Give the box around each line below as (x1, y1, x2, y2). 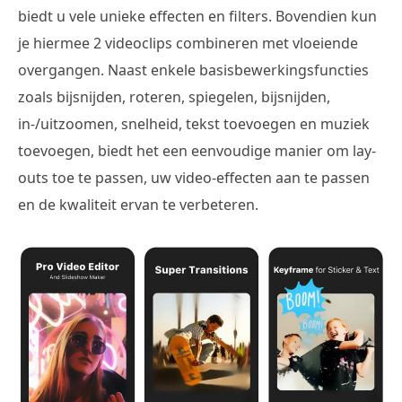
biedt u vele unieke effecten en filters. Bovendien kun (18, 5, 377, 26)
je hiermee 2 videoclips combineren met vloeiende (18, 32, 358, 53)
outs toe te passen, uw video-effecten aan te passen (18, 167, 370, 188)
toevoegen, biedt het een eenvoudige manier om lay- (18, 140, 376, 161)
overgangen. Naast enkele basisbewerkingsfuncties (18, 59, 369, 80)
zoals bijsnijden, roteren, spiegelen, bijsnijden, (18, 86, 330, 107)
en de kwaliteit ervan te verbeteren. (18, 194, 258, 214)
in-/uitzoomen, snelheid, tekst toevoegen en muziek (18, 113, 370, 134)
